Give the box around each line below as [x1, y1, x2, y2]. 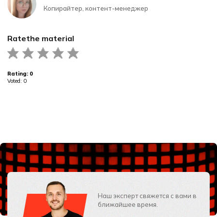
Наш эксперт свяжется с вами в [98, 192, 197, 200]
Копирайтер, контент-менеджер [44, 4, 148, 12]
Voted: [7, 77, 23, 84]
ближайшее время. [98, 201, 158, 208]
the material [26, 33, 74, 43]
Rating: [7, 70, 30, 77]
